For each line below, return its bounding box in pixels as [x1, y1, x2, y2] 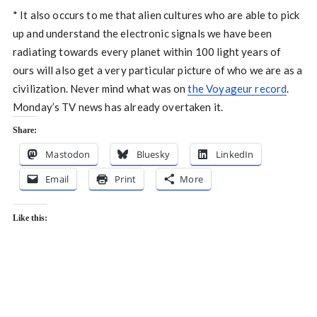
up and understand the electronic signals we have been [12, 26, 272, 40]
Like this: [12, 212, 47, 223]
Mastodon [45, 147, 91, 161]
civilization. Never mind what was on [12, 81, 188, 95]
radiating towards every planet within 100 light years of [12, 45, 282, 58]
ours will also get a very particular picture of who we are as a [12, 63, 303, 76]
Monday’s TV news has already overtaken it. [12, 100, 224, 113]
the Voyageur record [188, 81, 287, 95]
